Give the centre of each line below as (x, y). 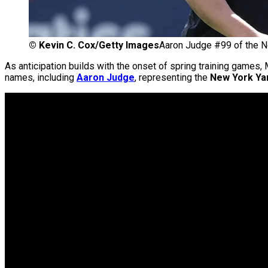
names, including (41, 78)
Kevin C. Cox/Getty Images (99, 45)
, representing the (172, 78)
